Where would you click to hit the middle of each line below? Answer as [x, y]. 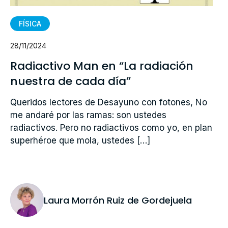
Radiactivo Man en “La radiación [102, 66]
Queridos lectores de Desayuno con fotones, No [109, 103]
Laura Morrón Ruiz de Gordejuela [118, 200]
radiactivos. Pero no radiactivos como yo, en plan [111, 128]
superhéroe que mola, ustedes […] [80, 141]
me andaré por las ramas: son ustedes [88, 115]
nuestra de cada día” [70, 81]
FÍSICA [30, 24]
